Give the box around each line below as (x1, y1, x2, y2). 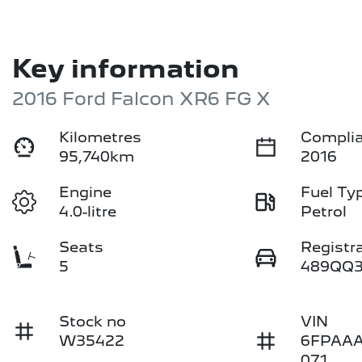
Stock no (59, 312, 127, 330)
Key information (12, 53, 239, 84)
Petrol (301, 202, 347, 220)
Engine (59, 183, 112, 200)
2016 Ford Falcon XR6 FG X (12, 86, 271, 109)
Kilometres (59, 128, 142, 145)
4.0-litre (59, 202, 117, 220)
